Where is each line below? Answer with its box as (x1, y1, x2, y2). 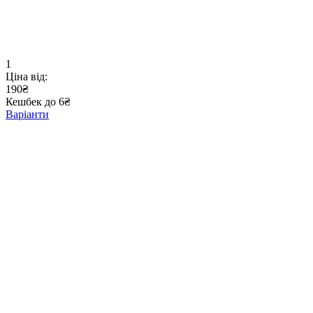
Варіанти (6, 108, 49, 121)
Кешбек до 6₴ (6, 96, 71, 108)
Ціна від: (6, 71, 48, 83)
